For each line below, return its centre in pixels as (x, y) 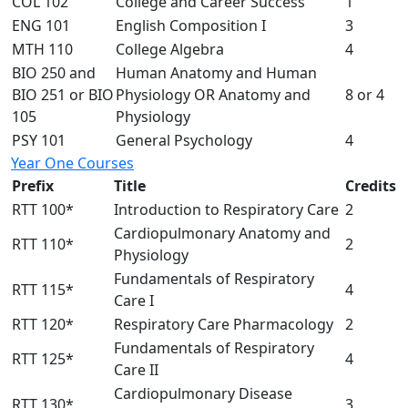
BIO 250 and (54, 72)
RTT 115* (43, 289)
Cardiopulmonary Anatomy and (222, 233)
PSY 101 (39, 140)
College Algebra (170, 49)
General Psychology (184, 140)
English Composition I (191, 25)
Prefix (33, 185)
